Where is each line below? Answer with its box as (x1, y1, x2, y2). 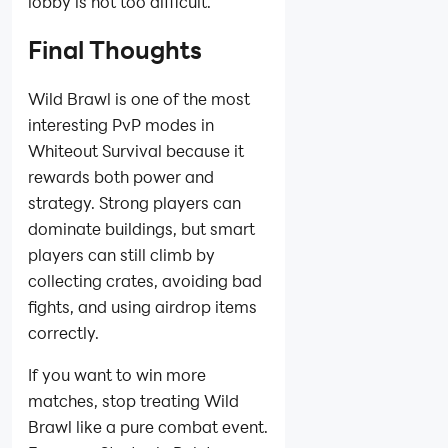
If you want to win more (28, 363, 206, 385)
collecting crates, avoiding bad (28, 269, 262, 291)
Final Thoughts (28, 33, 202, 66)
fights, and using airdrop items (28, 295, 257, 317)
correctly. (28, 321, 99, 343)
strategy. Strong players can (28, 191, 241, 213)
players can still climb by (28, 243, 215, 265)
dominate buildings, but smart (28, 217, 255, 239)
